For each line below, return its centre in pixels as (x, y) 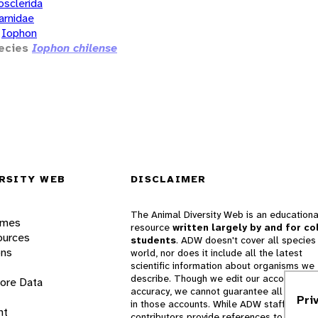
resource (152, 227)
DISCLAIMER (169, 179)
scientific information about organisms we (223, 265)
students (153, 240)
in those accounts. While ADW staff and (218, 304)
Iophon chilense (75, 48)
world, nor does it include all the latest (216, 253)
